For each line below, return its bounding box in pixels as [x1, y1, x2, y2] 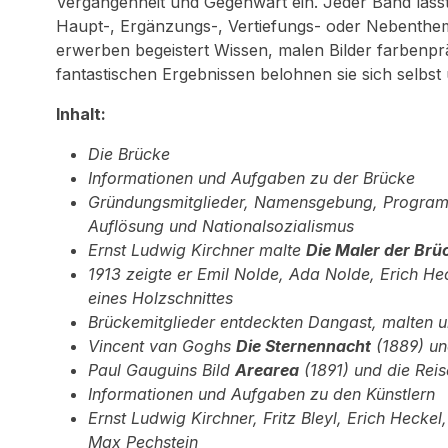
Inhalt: [56, 104, 106, 124]
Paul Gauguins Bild [88, 360, 235, 380]
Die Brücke [88, 144, 170, 164]
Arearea [235, 360, 299, 380]
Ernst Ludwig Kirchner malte [88, 240, 306, 260]
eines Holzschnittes [88, 288, 233, 308]
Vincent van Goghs [88, 336, 236, 356]
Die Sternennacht [236, 336, 371, 356]
